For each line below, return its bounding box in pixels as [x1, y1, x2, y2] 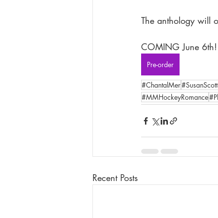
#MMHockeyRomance [142, 92, 208, 102]
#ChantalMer [142, 80, 181, 90]
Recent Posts [92, 172, 138, 183]
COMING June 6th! [141, 41, 217, 53]
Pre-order [147, 60, 174, 69]
